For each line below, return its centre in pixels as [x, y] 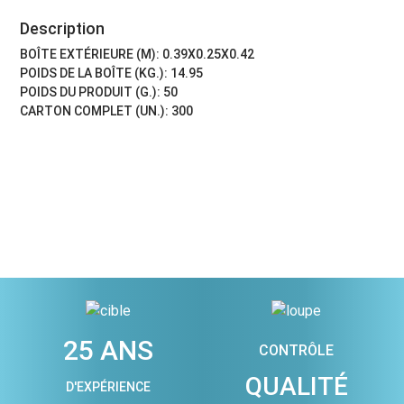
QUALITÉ [296, 386]
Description [63, 28]
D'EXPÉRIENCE [108, 386]
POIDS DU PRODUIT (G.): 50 [99, 92]
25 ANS [108, 350]
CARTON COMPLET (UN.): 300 [107, 110]
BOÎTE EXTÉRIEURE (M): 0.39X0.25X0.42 [138, 54]
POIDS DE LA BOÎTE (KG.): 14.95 [112, 73]
